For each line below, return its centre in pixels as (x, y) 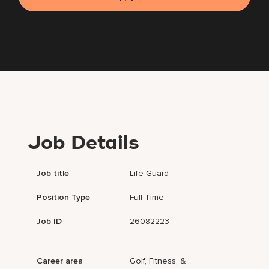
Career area (60, 261)
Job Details (84, 144)
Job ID (50, 222)
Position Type (64, 198)
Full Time (147, 198)
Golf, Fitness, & (158, 261)
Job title (53, 174)
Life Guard (150, 174)
